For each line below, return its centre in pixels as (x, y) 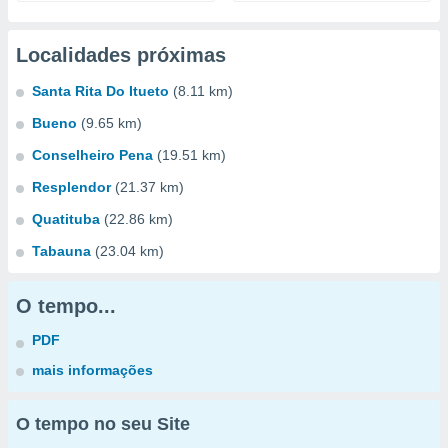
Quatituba (66, 219)
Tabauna (61, 251)
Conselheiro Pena (92, 155)
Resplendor (71, 187)
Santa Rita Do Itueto (100, 91)
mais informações (92, 370)
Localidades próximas (121, 55)
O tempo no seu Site (103, 424)
